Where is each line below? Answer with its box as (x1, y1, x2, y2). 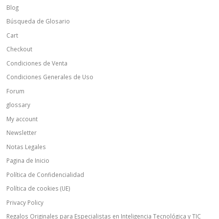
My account (6, 114, 38, 123)
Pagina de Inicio (6, 156, 50, 165)
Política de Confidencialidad (6, 170, 85, 178)
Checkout (6, 45, 33, 53)
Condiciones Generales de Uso (6, 73, 94, 81)
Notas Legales (6, 142, 46, 151)
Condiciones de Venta (6, 59, 68, 67)
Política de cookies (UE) (6, 184, 71, 193)
